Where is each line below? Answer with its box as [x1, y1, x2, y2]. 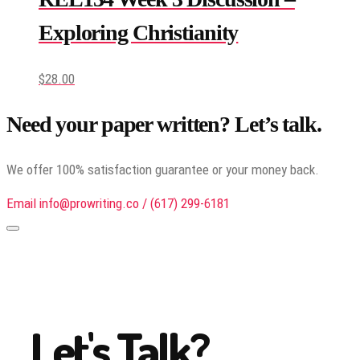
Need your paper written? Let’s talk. [6, 111, 321, 137]
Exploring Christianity [39, 20, 239, 46]
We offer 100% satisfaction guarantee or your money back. [6, 162, 319, 178]
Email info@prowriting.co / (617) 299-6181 [6, 195, 230, 212]
